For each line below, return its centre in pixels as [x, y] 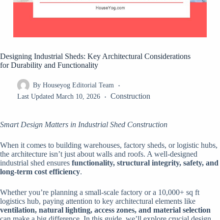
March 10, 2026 [78, 97]
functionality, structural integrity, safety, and [145, 163]
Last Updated [36, 97]
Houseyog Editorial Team [78, 85]
